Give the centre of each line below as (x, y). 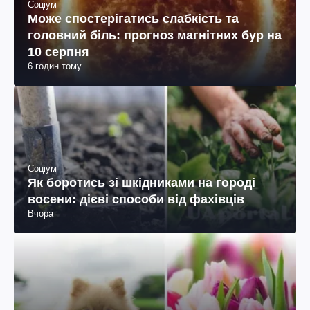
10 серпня (58, 52)
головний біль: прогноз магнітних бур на (155, 35)
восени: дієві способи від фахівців (136, 199)
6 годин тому (55, 66)
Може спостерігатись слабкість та (133, 18)
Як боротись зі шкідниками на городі (142, 182)
